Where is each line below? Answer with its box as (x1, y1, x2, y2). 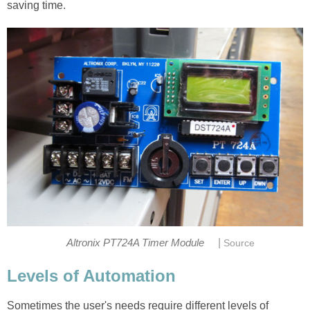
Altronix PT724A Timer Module (66, 237, 207, 248)
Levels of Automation (7, 266, 176, 286)
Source (224, 237, 255, 248)
